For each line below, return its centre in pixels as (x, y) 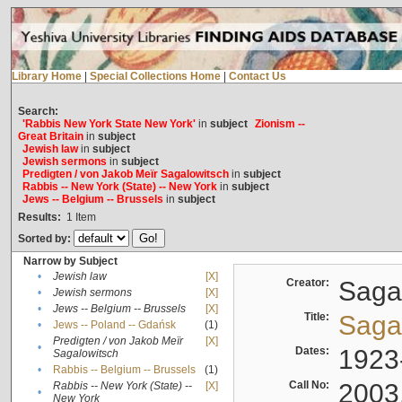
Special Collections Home (155, 77)
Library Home (46, 77)
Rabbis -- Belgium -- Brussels (124, 370)
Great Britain (50, 137)
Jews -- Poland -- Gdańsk (114, 325)
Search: (38, 112)
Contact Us (257, 77)
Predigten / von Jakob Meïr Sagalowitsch (125, 175)
